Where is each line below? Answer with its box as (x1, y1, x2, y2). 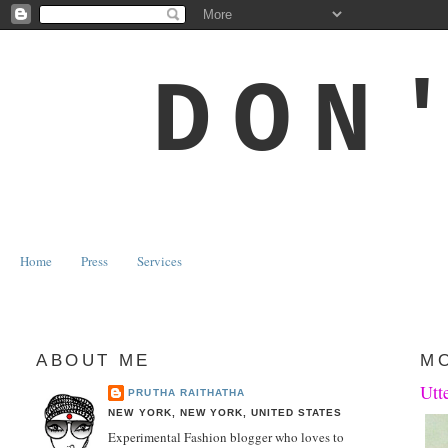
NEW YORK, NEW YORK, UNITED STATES (108, 406, 342, 418)
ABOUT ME (36, 350, 151, 370)
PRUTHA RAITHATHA (128, 386, 245, 398)
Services (137, 251, 183, 270)
